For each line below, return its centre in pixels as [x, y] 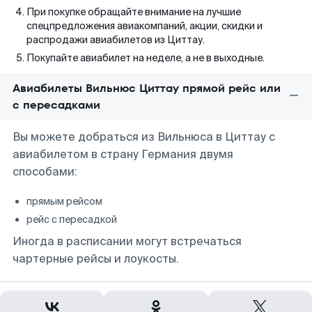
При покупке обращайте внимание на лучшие [134, 12]
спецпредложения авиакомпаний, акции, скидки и [145, 26]
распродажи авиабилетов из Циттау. [116, 40]
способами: [45, 172]
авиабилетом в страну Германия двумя [123, 154]
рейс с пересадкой [72, 219]
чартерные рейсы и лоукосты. [96, 259]
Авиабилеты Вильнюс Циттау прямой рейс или [147, 88]
